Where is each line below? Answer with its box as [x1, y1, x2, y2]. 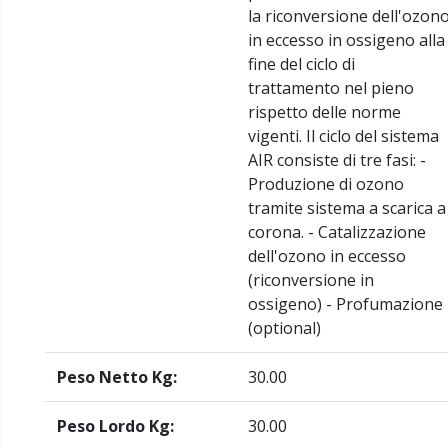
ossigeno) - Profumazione [248, 292, 443, 315]
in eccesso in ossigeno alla [248, 28, 445, 51]
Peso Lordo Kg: [57, 414, 174, 437]
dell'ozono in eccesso [248, 244, 406, 267]
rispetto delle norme [248, 100, 401, 123]
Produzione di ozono [248, 172, 404, 195]
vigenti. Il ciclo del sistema [248, 124, 439, 147]
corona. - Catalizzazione [248, 220, 426, 243]
